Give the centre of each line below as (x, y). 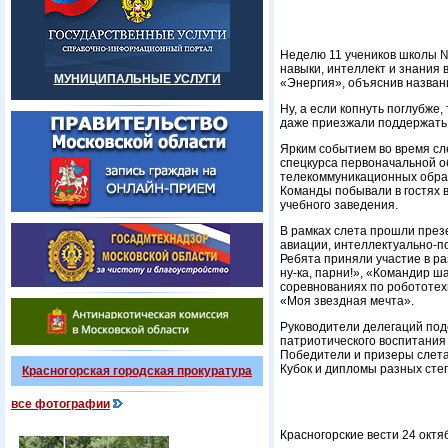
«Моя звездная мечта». (347, 301)
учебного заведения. (339, 205)
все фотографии (60, 404)
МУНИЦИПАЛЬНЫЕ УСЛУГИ (137, 79)
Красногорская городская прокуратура (137, 371)
